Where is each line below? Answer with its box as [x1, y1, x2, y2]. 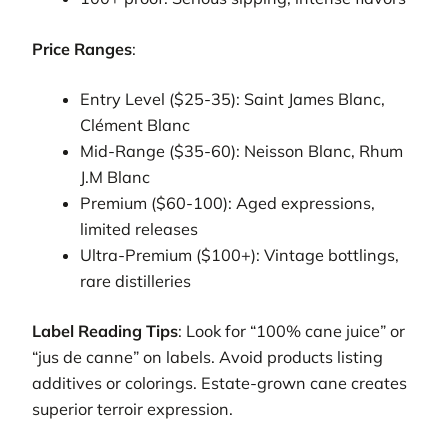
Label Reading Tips [32, 321, 178, 342]
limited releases [80, 219, 199, 240]
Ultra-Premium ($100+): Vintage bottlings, [80, 245, 400, 266]
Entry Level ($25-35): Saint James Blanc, [80, 89, 386, 110]
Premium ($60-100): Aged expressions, [80, 193, 376, 214]
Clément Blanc [80, 115, 191, 136]
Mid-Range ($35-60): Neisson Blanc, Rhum [80, 141, 404, 162]
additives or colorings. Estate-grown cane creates [32, 373, 407, 394]
